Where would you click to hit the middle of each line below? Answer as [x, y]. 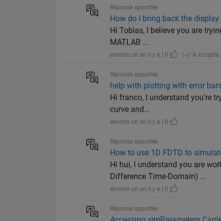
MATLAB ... [129, 42]
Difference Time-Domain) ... [158, 177]
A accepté [205, 55]
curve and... [130, 110]
